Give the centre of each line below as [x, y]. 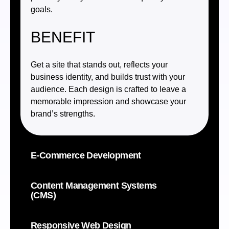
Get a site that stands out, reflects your [99, 65]
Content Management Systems [94, 186]
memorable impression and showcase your [108, 102]
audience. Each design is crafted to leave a [108, 89]
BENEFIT [63, 37]
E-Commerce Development [86, 156]
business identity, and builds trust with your [108, 77]
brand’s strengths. [63, 114]
